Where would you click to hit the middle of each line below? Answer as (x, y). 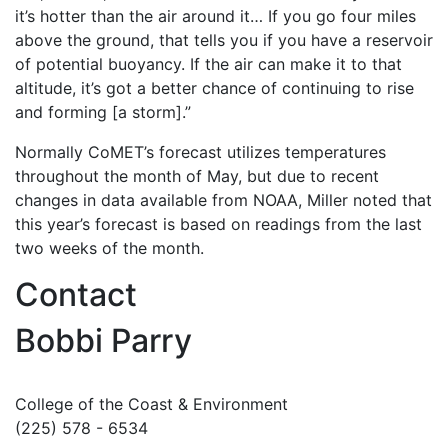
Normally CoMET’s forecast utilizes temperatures (200, 152)
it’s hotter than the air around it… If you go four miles (215, 16)
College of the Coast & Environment (151, 404)
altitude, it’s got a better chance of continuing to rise (214, 88)
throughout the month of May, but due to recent (197, 176)
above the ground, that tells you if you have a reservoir (224, 40)
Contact (76, 294)
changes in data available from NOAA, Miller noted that (223, 200)
